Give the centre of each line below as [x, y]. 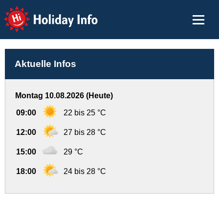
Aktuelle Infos [45, 64]
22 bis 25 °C [85, 113]
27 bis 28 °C [85, 132]
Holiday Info [42, 12]
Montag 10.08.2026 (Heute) [64, 96]
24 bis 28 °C [85, 171]
